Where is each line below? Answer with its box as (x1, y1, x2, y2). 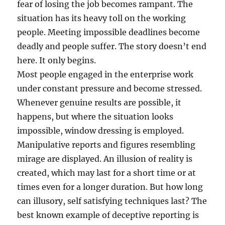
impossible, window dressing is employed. (17, 125, 184, 136)
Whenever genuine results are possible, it (17, 97, 182, 107)
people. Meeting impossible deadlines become (17, 27, 200, 37)
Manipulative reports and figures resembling (17, 139, 196, 150)
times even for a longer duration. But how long (17, 181, 203, 192)
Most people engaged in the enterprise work (17, 69, 194, 79)
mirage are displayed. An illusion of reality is (17, 153, 193, 164)
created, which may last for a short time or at (17, 167, 196, 178)
